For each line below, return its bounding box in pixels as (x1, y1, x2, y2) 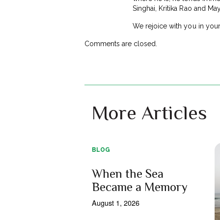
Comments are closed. (84, 39, 158, 48)
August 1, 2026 (92, 197, 139, 208)
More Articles (92, 101, 207, 124)
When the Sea (92, 166, 164, 181)
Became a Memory (92, 179, 188, 194)
